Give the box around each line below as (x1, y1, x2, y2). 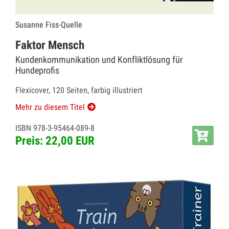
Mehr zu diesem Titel (15, 102, 85, 112)
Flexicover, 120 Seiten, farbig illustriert (15, 85, 143, 95)
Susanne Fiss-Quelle (15, 19, 82, 30)
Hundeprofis (15, 64, 59, 76)
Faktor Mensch (15, 38, 84, 52)
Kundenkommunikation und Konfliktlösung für (15, 54, 182, 65)
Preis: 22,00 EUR (15, 133, 95, 148)
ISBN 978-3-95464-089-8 (15, 123, 95, 133)
